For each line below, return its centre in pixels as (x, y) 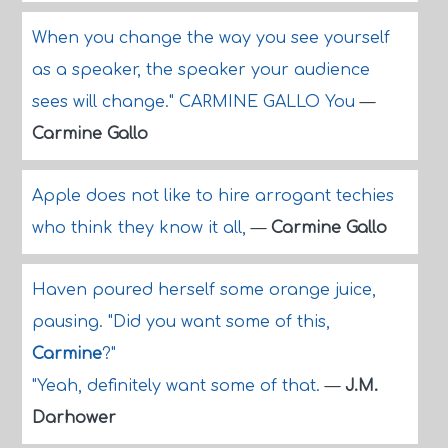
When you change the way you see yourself (210, 38)
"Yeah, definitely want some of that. (178, 386)
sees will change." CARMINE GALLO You (195, 102)
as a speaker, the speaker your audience (200, 70)
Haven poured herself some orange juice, (203, 290)
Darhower (73, 418)
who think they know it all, (141, 228)
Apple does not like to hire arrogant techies (212, 196)
